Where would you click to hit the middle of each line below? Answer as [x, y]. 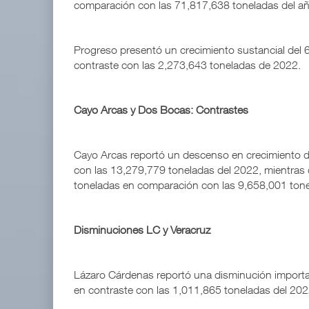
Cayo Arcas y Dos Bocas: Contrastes [161, 110]
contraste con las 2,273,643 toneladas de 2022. [187, 65]
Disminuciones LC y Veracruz [142, 230]
